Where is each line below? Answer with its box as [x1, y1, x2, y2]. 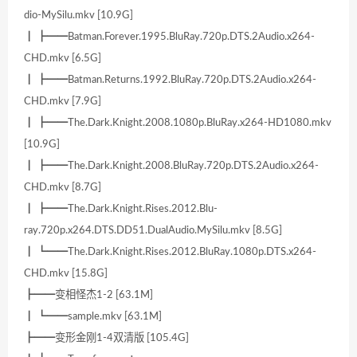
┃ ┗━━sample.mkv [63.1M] [24, 311, 162, 323]
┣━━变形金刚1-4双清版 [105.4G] [24, 332, 189, 344]
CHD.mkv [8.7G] [24, 182, 101, 194]
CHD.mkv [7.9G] [24, 96, 101, 108]
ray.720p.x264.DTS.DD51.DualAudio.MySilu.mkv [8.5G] [24, 225, 282, 237]
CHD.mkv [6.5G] [24, 53, 101, 65]
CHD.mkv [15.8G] [24, 268, 108, 280]
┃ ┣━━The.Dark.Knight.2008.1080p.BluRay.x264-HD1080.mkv [24, 117, 331, 129]
